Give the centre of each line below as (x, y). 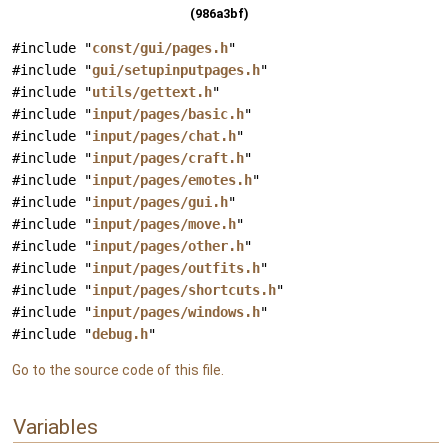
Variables (55, 427)
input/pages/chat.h (164, 136)
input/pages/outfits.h (176, 268)
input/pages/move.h (164, 224)
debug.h (120, 334)
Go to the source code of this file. (118, 370)
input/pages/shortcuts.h (184, 290)
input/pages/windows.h (176, 312)
